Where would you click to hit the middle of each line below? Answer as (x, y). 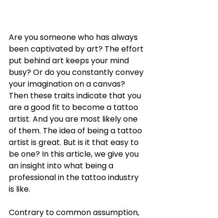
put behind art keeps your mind (70, 60)
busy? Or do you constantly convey (77, 72)
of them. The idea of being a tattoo (76, 130)
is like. (20, 189)
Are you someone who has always (74, 37)
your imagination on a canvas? (68, 84)
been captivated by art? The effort (77, 49)
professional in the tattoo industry (75, 177)
